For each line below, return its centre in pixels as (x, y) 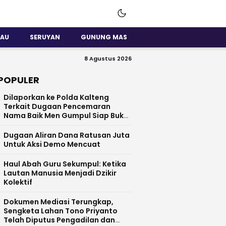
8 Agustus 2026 (108, 59)
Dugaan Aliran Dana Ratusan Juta (67, 135)
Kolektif (18, 182)
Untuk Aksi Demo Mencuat (52, 144)
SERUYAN (45, 37)
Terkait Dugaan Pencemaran (57, 106)
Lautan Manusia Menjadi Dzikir (60, 173)
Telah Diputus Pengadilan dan (59, 220)
